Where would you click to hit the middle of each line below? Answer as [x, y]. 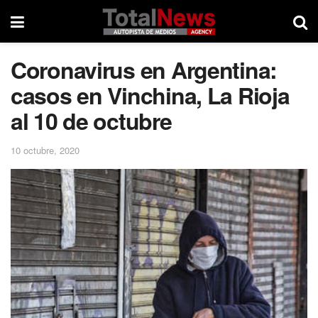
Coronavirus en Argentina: [144, 70]
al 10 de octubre [91, 121]
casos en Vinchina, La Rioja [150, 95]
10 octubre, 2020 [45, 150]
